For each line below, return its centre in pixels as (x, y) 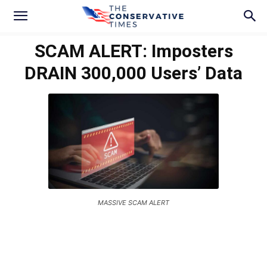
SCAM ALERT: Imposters (133, 51)
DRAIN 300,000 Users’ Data (133, 73)
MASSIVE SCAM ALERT (133, 203)
